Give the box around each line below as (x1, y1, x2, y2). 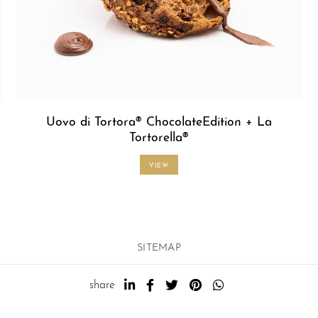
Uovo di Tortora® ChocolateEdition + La (45, 116, 272, 128)
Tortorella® (128, 131, 189, 144)
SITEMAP (136, 242, 182, 253)
